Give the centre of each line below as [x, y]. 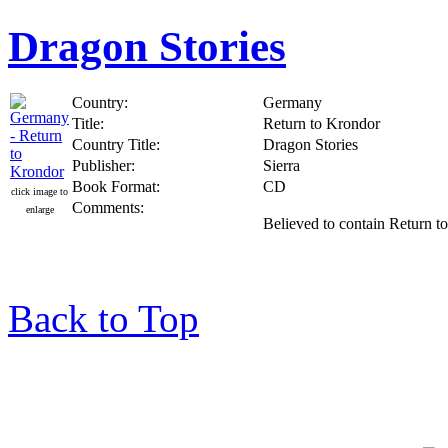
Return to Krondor [321, 123]
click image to [39, 191]
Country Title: [116, 144]
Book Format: [116, 186]
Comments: [108, 207]
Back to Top [103, 318]
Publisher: [103, 165]
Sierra [281, 165]
